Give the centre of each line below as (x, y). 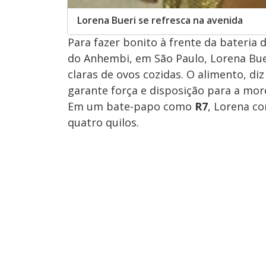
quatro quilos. (103, 122)
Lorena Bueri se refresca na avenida (160, 20)
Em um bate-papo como (131, 106)
